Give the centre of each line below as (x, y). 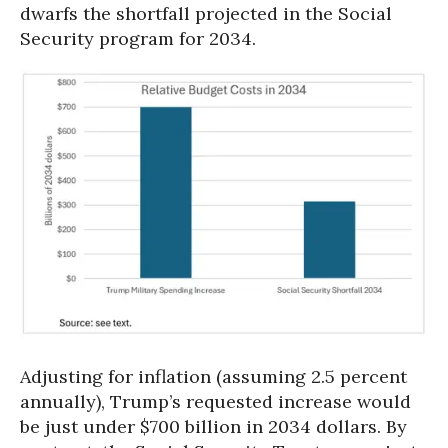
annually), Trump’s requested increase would (215, 402)
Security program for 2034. (138, 38)
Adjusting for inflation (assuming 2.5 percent (213, 377)
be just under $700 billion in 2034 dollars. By (213, 427)
